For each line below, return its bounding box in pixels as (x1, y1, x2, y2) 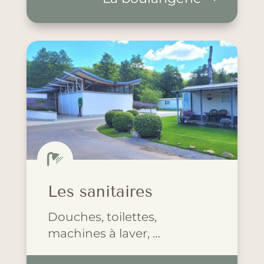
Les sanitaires (47, 181, 153, 201)
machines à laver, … (47, 225, 160, 240)
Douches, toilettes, (47, 209, 157, 224)
